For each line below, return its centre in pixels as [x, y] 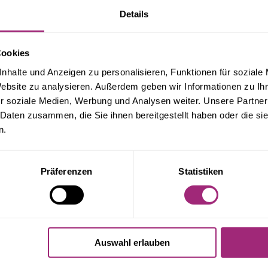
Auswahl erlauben [132, 243]
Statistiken [201, 171]
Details [134, 14]
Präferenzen [66, 171]
